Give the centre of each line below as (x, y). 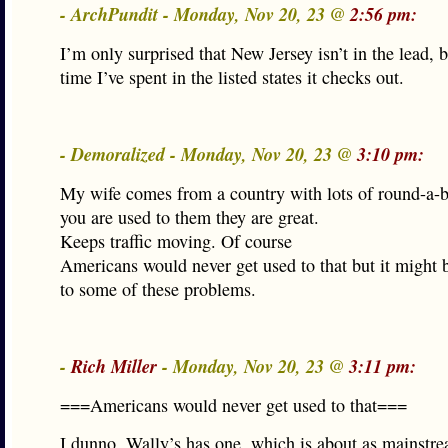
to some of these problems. (158, 289)
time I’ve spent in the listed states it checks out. (232, 77)
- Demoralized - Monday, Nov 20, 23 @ (208, 154)
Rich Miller (114, 366)
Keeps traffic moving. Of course (176, 241)
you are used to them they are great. (189, 217)
